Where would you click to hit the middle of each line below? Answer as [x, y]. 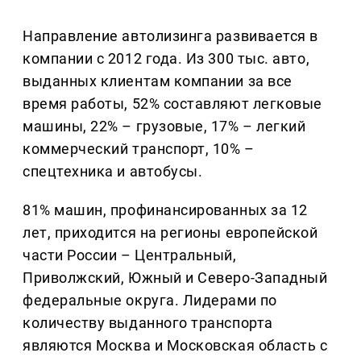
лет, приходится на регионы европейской [170, 233]
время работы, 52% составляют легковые [172, 104]
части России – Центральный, [130, 255]
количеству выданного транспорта [148, 323]
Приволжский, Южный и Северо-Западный [175, 278]
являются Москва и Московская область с [175, 346]
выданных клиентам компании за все [158, 81]
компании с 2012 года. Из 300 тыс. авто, [166, 59]
